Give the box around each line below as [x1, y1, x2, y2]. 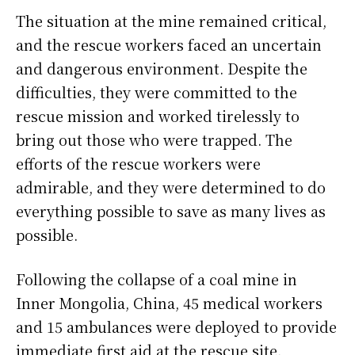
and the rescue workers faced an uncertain [16, 34, 322, 55]
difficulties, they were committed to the [16, 82, 297, 103]
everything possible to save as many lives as [16, 200, 326, 222]
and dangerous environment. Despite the [16, 58, 307, 79]
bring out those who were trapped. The [16, 129, 292, 151]
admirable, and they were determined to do [16, 177, 326, 198]
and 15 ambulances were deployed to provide [16, 316, 337, 338]
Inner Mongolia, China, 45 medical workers [16, 292, 323, 314]
